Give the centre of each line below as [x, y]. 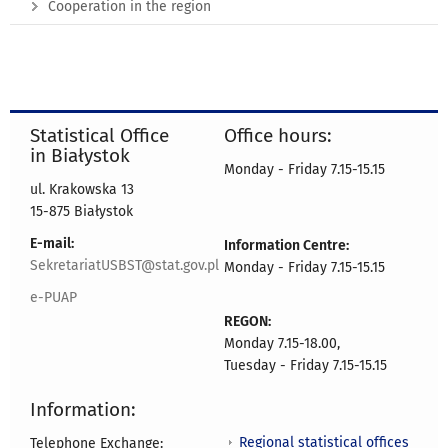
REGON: [247, 322]
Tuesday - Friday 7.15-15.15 [305, 366]
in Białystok [80, 156]
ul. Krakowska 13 [82, 190]
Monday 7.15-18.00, [282, 344]
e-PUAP [53, 298]
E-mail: [52, 244]
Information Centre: [286, 246]
